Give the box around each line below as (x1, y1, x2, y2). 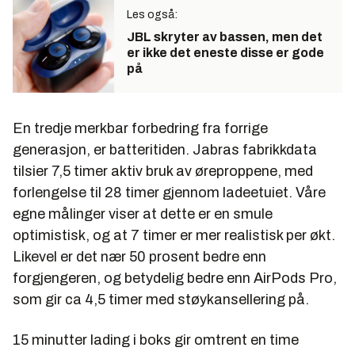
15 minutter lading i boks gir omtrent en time (13, 331, 299, 348)
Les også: (127, 8, 177, 21)
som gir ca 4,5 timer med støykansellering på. (13, 291, 309, 307)
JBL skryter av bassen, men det (127, 29, 323, 44)
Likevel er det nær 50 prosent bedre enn (13, 248, 266, 265)
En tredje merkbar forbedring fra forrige (13, 120, 268, 136)
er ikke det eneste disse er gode (127, 45, 324, 59)
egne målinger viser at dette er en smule (13, 205, 273, 222)
